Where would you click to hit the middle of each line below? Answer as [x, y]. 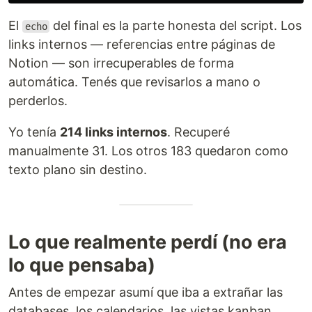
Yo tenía [34, 132]
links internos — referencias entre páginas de [142, 44]
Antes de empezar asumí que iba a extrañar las [146, 292]
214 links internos [114, 132]
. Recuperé [198, 132]
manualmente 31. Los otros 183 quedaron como [148, 151]
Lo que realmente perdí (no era [148, 242]
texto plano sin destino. [78, 170]
